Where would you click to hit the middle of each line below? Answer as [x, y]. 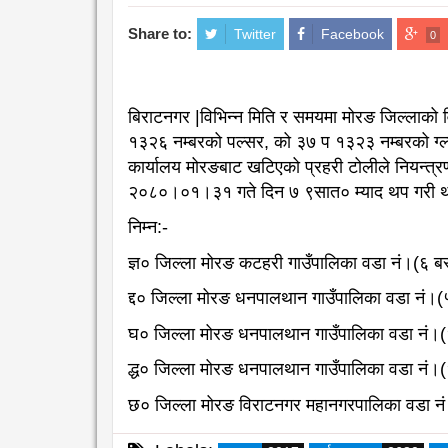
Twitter [255, 33]
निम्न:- [148, 227]
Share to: [160, 33]
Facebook [352, 33]
